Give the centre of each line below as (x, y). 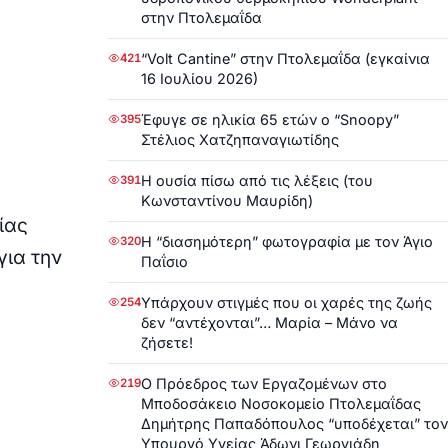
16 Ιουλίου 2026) (199, 78)
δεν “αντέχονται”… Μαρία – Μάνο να (269, 322)
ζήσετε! (167, 342)
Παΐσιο (164, 261)
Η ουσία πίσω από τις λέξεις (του (257, 180)
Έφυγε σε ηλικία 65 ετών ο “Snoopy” (270, 119)
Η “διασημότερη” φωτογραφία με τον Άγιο (287, 241)
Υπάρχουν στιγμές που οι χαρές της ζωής (286, 302)
